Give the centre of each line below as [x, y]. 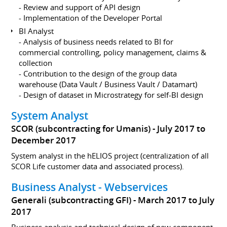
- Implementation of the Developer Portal [91, 18]
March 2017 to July [176, 200]
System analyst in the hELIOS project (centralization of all [110, 155]
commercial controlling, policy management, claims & [113, 52]
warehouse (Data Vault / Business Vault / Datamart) [108, 84]
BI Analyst [36, 31]
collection [36, 63]
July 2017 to [181, 129]
